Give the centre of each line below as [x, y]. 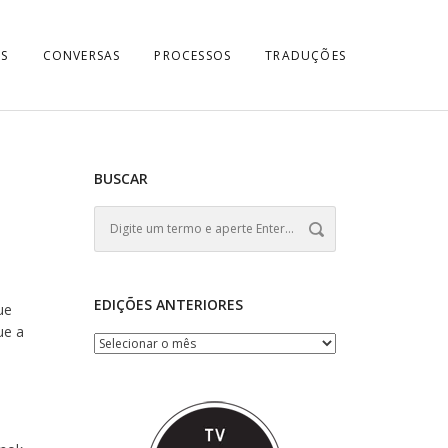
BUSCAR [120, 178]
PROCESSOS [193, 55]
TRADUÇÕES [305, 55]
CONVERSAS [81, 55]
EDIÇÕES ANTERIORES [168, 304]
